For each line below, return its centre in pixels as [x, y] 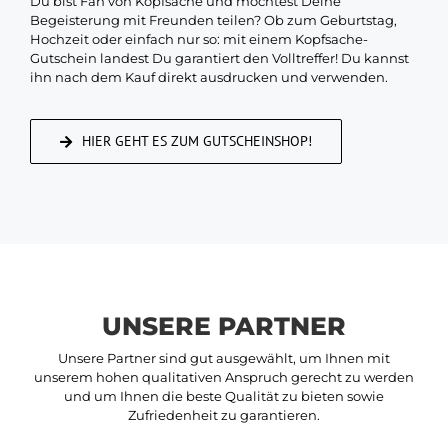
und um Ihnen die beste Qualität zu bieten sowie [224, 396]
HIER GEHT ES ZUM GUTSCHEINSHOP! [196, 141]
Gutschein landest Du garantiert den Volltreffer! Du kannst [219, 58]
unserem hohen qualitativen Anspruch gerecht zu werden [224, 377]
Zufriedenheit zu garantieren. [224, 415]
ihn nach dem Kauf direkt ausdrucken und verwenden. [209, 77]
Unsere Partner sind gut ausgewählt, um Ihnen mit [224, 358]
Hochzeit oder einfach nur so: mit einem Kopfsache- [199, 39]
